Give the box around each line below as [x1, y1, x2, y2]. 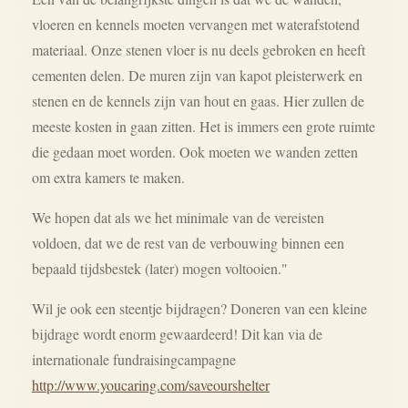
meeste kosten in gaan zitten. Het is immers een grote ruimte [32, 117, 375, 136]
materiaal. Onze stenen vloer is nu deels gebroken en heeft [32, 40, 365, 59]
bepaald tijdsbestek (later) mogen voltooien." [32, 259, 288, 278]
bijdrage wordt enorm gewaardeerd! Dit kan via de [32, 324, 322, 343]
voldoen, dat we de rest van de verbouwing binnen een [32, 233, 344, 252]
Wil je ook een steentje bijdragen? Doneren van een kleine [32, 299, 367, 318]
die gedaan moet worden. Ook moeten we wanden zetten [32, 142, 358, 161]
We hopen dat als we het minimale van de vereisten [32, 208, 324, 227]
